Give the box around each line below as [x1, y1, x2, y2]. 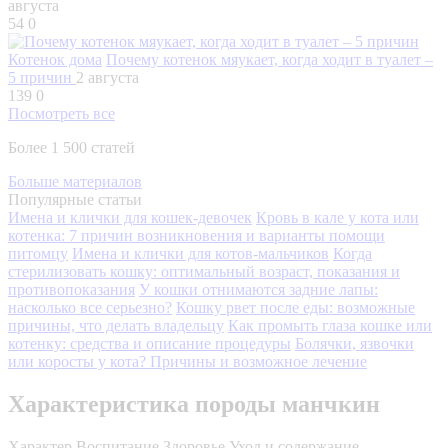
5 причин [8, 68, 76, 86]
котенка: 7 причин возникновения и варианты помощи [8, 226, 385, 244]
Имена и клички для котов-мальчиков [72, 244, 329, 262]
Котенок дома [8, 50, 102, 68]
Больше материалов [8, 172, 142, 190]
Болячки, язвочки [295, 334, 414, 352]
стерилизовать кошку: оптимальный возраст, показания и [8, 262, 400, 280]
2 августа [76, 68, 139, 86]
